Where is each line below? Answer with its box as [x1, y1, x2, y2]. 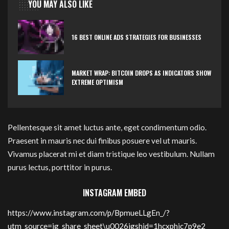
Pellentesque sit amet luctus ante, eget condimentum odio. [8, 123, 207, 132]
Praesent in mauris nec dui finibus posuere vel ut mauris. [8, 136, 197, 146]
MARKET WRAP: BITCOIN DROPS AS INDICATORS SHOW [72, 68, 211, 78]
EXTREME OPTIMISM [72, 78, 123, 87]
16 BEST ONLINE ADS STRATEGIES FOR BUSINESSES [72, 32, 201, 41]
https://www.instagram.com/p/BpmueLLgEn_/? [8, 208, 170, 218]
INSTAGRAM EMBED [83, 186, 146, 199]
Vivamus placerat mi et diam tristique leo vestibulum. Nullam [8, 149, 215, 159]
